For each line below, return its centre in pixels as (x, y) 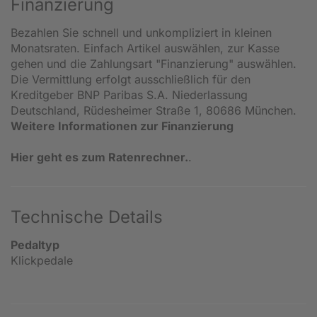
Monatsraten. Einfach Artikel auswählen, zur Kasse (145, 48)
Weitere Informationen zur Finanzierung (122, 126)
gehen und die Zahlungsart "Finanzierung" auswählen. (154, 63)
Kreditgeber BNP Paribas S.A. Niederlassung (129, 94)
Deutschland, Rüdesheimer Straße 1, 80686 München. (154, 110)
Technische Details (87, 217)
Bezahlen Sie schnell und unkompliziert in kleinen (141, 32)
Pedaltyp (35, 244)
